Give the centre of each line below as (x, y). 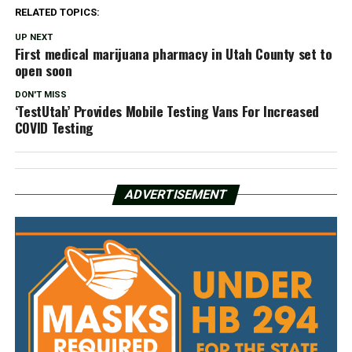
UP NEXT (33, 37)
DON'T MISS (40, 94)
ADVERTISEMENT (176, 194)
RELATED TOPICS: (57, 12)
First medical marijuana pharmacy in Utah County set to (173, 53)
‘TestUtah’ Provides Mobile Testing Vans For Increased (167, 110)
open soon (43, 70)
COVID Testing (54, 127)
